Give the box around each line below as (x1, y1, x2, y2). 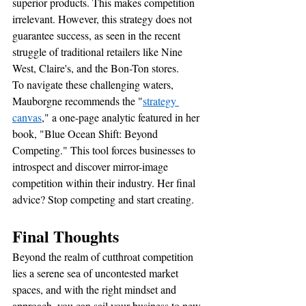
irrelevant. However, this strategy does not (12, 11, 195, 26)
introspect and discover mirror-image (12, 158, 171, 173)
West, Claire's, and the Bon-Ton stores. (12, 60, 179, 75)
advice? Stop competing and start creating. (12, 191, 194, 206)
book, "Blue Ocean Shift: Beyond (12, 126, 161, 141)
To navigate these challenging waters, (12, 76, 176, 92)
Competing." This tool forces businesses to (12, 142, 198, 157)
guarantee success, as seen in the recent (12, 27, 183, 42)
